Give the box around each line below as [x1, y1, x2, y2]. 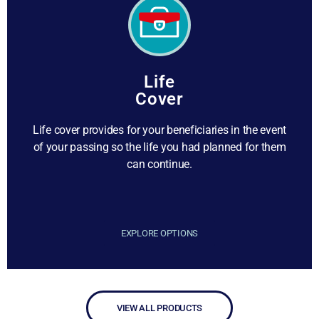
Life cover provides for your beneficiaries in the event [32, 123, 287, 137]
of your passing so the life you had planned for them [33, 140, 286, 154]
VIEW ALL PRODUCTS [116, 303, 203, 313]
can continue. [127, 157, 192, 171]
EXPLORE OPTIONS [121, 228, 198, 239]
